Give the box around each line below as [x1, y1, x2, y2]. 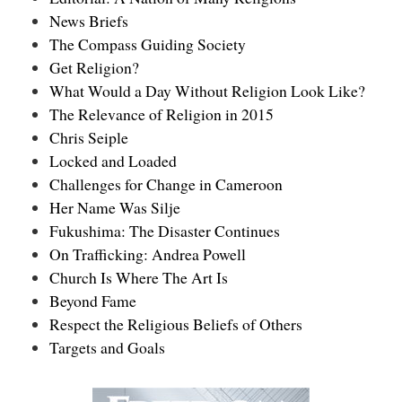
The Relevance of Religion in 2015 [49, 102, 274, 125]
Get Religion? [49, 56, 139, 78]
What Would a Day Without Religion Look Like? [49, 79, 365, 101]
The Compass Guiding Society [49, 32, 246, 55]
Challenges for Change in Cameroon [49, 172, 283, 195]
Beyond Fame [49, 289, 136, 311]
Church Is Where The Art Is [49, 266, 228, 288]
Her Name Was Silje [49, 196, 180, 218]
